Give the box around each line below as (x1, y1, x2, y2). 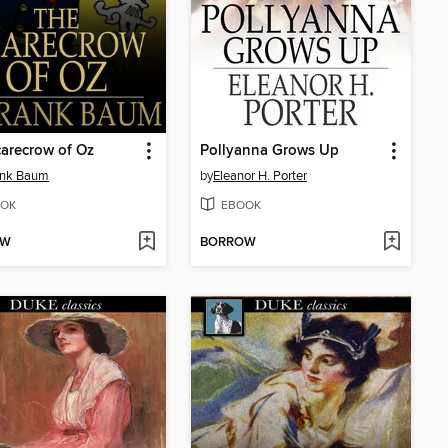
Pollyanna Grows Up (200, 142, 339, 161)
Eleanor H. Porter (213, 168, 307, 185)
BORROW (200, 233, 256, 251)
